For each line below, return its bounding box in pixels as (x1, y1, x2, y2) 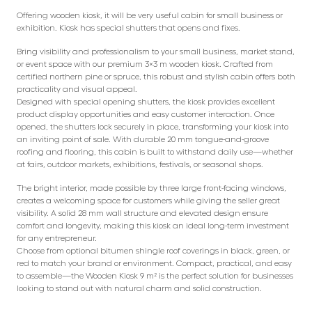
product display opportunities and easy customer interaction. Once (17, 109, 274, 118)
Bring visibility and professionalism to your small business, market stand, (17, 47, 295, 56)
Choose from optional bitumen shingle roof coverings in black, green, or (17, 246, 290, 255)
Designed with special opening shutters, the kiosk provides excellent (17, 97, 275, 106)
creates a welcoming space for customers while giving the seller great (17, 196, 280, 205)
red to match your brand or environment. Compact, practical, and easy (17, 258, 292, 267)
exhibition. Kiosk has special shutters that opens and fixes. (17, 23, 240, 32)
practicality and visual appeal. (17, 84, 137, 93)
